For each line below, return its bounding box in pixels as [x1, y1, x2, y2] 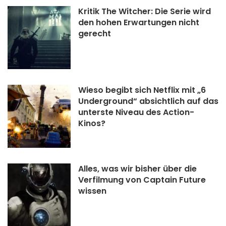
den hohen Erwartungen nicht [78, 16, 199, 28]
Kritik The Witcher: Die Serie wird [78, 5, 211, 17]
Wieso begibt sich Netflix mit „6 [78, 84, 206, 96]
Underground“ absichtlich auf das [78, 95, 218, 107]
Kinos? [78, 117, 105, 129]
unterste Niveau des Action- [78, 106, 194, 118]
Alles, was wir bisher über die [78, 162, 197, 175]
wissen [78, 185, 106, 197]
